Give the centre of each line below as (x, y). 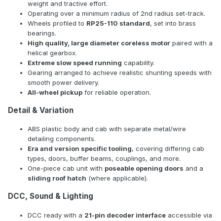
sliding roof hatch (57, 178)
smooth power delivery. (63, 82)
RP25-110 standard (118, 23)
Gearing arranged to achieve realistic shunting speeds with (120, 72)
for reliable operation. (117, 92)
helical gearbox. (52, 53)
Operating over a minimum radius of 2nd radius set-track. (116, 13)
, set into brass (173, 23)
